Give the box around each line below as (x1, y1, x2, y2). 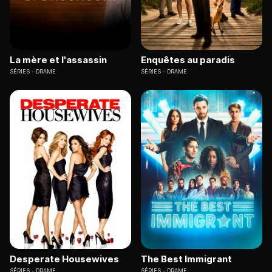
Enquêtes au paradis (141, 53, 235, 66)
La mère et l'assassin (10, 53, 107, 66)
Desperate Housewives (10, 253, 119, 265)
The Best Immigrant (141, 253, 232, 265)
